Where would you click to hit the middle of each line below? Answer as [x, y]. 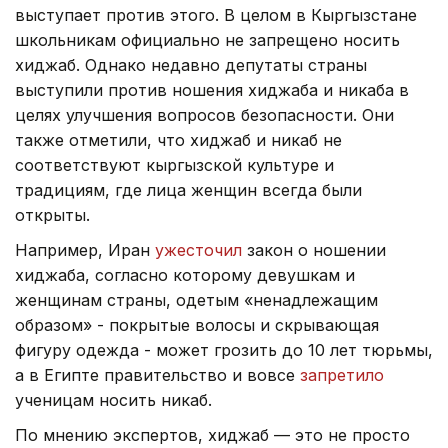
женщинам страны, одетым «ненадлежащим [196, 300]
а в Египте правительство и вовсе [157, 375]
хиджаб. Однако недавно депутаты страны [191, 65]
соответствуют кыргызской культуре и [174, 165]
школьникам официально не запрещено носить [207, 40]
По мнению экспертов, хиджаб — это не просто [212, 435]
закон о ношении [314, 250]
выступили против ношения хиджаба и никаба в [212, 90]
